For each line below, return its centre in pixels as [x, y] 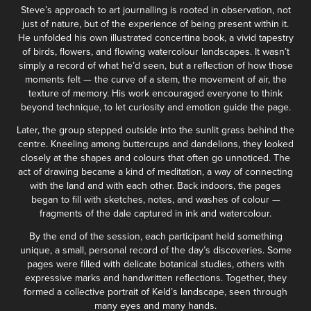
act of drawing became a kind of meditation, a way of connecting [155, 171]
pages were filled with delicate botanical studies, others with [155, 264]
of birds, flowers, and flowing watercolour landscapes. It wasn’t [155, 51]
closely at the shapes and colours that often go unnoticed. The [155, 158]
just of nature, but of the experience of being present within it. [155, 24]
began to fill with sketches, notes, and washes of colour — [155, 199]
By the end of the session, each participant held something [155, 236]
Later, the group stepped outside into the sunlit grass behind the [155, 130]
